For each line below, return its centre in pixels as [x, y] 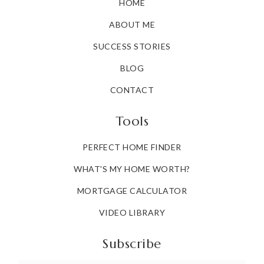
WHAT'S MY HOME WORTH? [132, 169]
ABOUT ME [132, 25]
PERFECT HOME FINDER [132, 147]
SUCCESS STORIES [132, 47]
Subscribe [132, 244]
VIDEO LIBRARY [132, 213]
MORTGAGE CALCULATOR [132, 191]
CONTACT [132, 90]
